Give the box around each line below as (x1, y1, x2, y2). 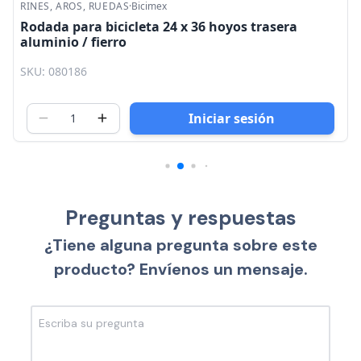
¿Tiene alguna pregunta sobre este (44, 234, 317, 255)
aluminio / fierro (20, 33, 127, 52)
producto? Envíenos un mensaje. (53, 258, 308, 280)
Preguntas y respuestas (64, 204, 297, 231)
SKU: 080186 (20, 63, 87, 79)
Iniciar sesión (189, 109, 276, 127)
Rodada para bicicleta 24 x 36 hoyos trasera (20, 18, 297, 36)
